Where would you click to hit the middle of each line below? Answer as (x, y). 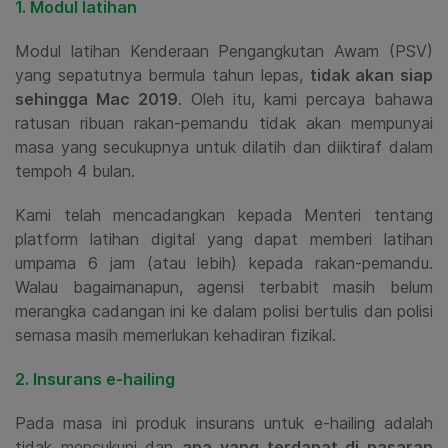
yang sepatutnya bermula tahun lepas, (162, 75)
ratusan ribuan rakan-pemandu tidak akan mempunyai (224, 123)
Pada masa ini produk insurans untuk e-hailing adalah (224, 423)
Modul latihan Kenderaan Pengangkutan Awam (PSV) (224, 51)
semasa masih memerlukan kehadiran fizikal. (175, 335)
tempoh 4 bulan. (75, 171)
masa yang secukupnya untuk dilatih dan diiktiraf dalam (224, 147)
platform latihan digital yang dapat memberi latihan (224, 239)
